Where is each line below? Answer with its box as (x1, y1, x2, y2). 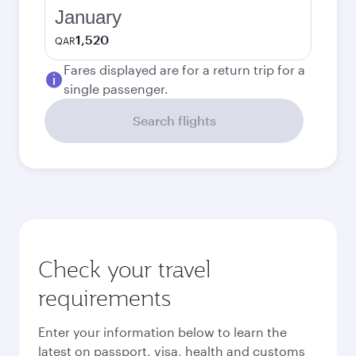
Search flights (132, 113, 216, 128)
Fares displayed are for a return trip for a (64, 62, 305, 77)
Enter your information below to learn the (38, 323, 287, 339)
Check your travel (38, 254, 211, 284)
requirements (38, 283, 171, 312)
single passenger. (64, 81, 168, 96)
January (55, 6, 122, 28)
